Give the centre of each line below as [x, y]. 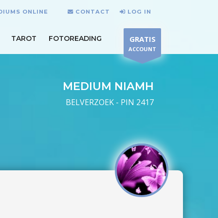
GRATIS [142, 39]
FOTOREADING [75, 38]
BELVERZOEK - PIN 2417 [110, 102]
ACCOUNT [142, 49]
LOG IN [139, 11]
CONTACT [93, 11]
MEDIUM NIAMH [108, 86]
